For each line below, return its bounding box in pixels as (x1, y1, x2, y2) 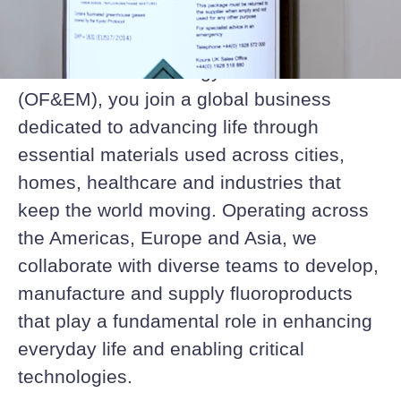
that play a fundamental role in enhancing (18, 311, 372, 331)
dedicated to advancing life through (18, 116, 319, 137)
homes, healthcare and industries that (18, 172, 341, 192)
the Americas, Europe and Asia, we (18, 227, 317, 248)
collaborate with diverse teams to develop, (18, 255, 379, 276)
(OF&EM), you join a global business (18, 89, 331, 109)
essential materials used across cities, (18, 144, 345, 165)
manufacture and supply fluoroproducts (18, 283, 353, 303)
